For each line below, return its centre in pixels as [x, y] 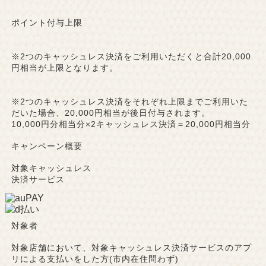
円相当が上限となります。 [64, 68]
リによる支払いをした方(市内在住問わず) [95, 259]
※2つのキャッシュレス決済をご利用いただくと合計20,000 [131, 57]
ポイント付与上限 [47, 23]
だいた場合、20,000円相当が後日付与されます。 [110, 113]
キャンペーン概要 [47, 146]
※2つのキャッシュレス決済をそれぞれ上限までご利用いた [129, 102]
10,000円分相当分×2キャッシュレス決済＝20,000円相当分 [131, 124]
